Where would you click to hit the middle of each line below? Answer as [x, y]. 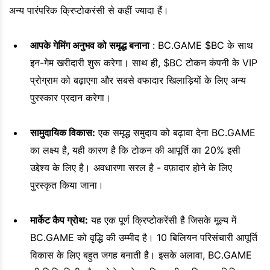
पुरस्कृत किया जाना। [67, 185]
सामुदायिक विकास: [63, 133]
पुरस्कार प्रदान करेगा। [71, 98]
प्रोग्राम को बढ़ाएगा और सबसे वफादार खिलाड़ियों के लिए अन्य [138, 80]
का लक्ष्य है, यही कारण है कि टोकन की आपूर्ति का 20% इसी [135, 150]
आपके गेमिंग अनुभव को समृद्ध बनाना [90, 46]
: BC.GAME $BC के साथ [201, 46]
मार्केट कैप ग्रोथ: [59, 220]
